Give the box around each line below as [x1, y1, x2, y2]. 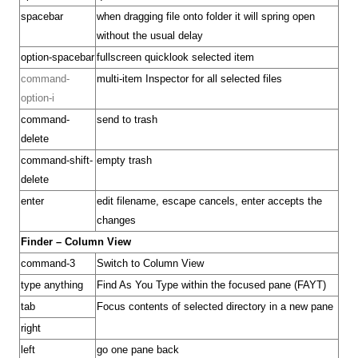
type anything [21, 279, 83, 291]
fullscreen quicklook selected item [97, 51, 254, 63]
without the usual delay [97, 30, 203, 42]
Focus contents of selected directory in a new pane [97, 300, 333, 312]
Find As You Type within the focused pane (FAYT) [97, 279, 326, 291]
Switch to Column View [97, 257, 204, 269]
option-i [21, 92, 54, 104]
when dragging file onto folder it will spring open [97, 10, 315, 22]
